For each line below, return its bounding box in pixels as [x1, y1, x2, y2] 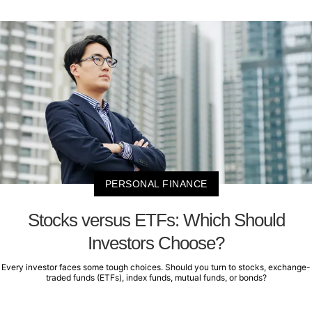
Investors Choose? [88, 233, 224, 254]
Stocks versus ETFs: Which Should [27, 210, 285, 231]
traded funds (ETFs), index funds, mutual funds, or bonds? [45, 272, 267, 283]
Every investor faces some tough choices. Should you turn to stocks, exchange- [1, 262, 311, 273]
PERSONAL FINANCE [104, 178, 208, 190]
